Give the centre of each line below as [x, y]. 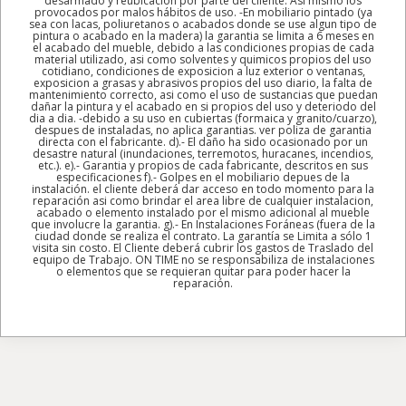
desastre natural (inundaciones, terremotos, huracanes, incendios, [203, 153]
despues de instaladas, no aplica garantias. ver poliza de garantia [203, 130]
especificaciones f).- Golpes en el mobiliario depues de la [203, 177]
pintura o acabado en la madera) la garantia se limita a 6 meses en [203, 35]
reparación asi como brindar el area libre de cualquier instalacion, [203, 200]
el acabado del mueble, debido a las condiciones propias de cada [203, 47]
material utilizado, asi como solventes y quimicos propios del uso [203, 59]
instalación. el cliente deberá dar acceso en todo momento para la [203, 188]
